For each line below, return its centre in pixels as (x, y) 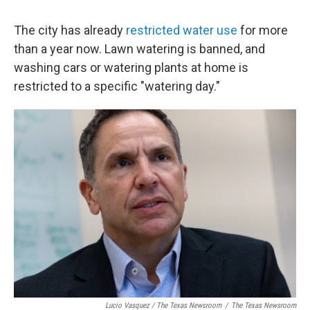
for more (263, 30)
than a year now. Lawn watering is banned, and (139, 49)
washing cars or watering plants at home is (131, 67)
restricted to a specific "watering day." (117, 86)
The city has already (70, 30)
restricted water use (182, 30)
